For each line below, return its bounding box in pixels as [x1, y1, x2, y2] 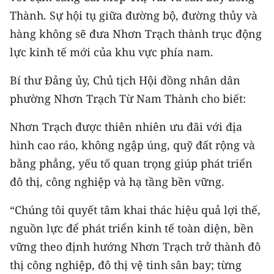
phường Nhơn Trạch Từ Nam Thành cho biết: [10, 91, 246, 106]
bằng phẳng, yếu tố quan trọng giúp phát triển [10, 156, 253, 171]
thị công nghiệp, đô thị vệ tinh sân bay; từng [10, 257, 242, 272]
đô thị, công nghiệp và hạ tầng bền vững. [10, 174, 224, 189]
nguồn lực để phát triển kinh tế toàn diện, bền [10, 221, 254, 235]
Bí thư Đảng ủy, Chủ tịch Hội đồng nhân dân [10, 73, 240, 87]
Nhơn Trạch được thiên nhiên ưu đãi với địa [10, 119, 242, 134]
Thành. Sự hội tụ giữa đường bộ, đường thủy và [10, 8, 257, 23]
